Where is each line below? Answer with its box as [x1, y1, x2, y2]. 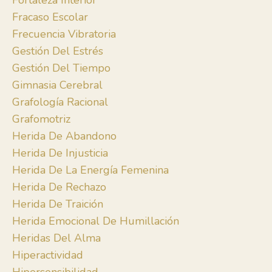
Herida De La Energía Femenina [12, 163, 169, 178]
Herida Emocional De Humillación [12, 214, 179, 229]
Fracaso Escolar [12, 10, 88, 25]
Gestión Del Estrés [12, 44, 103, 59]
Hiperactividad [12, 248, 83, 263]
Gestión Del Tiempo [12, 61, 110, 76]
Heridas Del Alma [12, 231, 101, 246]
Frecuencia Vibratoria [12, 27, 116, 42]
